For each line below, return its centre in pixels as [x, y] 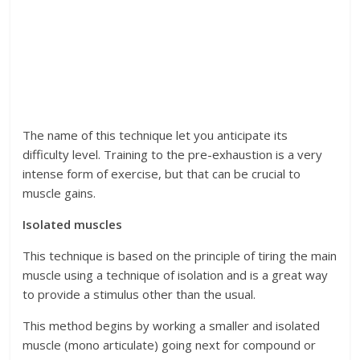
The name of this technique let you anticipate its [155, 135]
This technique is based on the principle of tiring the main [180, 256]
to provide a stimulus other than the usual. [139, 295]
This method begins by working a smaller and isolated [172, 326]
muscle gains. [59, 193]
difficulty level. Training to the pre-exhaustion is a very [173, 155]
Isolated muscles [73, 225]
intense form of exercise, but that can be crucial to [162, 174]
